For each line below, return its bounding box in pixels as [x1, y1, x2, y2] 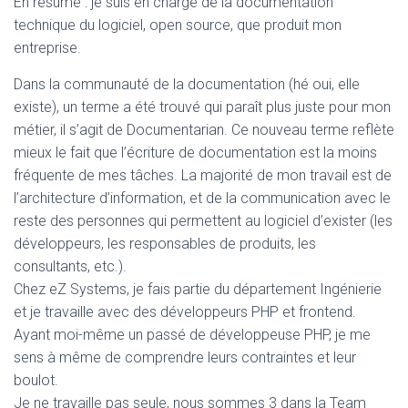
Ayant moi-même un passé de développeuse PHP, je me [14, 325, 371, 343]
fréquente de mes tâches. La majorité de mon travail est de [14, 166, 392, 184]
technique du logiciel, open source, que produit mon [14, 15, 342, 34]
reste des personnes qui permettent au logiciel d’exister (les [14, 211, 393, 229]
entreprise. [14, 38, 81, 56]
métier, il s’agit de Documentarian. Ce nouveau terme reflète [14, 120, 394, 138]
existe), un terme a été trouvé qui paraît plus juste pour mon [14, 97, 391, 116]
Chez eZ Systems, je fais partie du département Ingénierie [14, 280, 382, 298]
